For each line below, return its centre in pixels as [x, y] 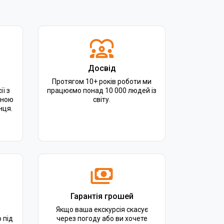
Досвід [102, 68]
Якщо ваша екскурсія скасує [102, 209]
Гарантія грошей [102, 196]
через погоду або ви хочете [102, 218]
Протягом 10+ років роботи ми [102, 81]
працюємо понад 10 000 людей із [102, 90]
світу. [102, 99]
